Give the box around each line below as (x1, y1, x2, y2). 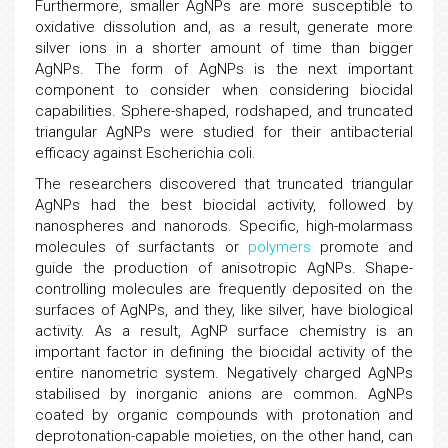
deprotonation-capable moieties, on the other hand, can (35, 427, 413, 445)
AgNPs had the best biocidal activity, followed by (35, 196, 413, 214)
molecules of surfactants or (35, 238, 248, 256)
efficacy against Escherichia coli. (35, 144, 256, 162)
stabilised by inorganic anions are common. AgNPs (35, 385, 413, 403)
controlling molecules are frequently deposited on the (35, 280, 413, 298)
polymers (247, 238, 311, 256)
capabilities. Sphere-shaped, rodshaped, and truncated (35, 102, 413, 120)
